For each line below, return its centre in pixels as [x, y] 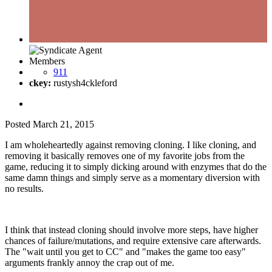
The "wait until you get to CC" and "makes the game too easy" [125, 252]
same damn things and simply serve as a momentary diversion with [132, 178]
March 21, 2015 [63, 124]
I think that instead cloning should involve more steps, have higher [131, 230]
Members [47, 61]
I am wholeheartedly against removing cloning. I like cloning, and [131, 145]
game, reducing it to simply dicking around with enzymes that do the [136, 167]
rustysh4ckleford [84, 83]
